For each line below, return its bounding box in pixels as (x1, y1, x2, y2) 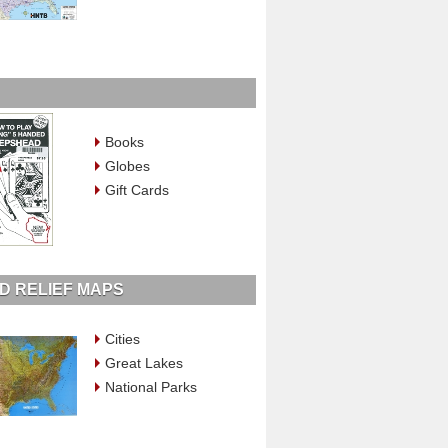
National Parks (104, 378, 197, 395)
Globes (104, 157, 150, 174)
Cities (104, 330, 140, 347)
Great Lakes (104, 354, 183, 371)
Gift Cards (104, 181, 169, 198)
